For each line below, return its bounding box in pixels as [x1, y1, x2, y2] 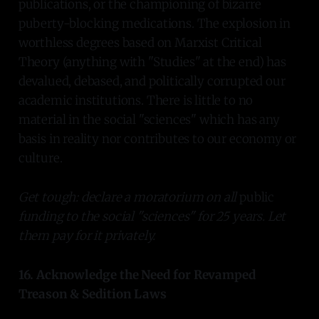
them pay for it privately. [18, 227, 156, 244]
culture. [18, 150, 63, 166]
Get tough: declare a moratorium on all [18, 189, 240, 205]
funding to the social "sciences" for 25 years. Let [18, 208, 286, 224]
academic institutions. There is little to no [18, 92, 253, 108]
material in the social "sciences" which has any [18, 111, 280, 127]
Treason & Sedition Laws [18, 286, 167, 302]
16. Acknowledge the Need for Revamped [18, 266, 256, 283]
